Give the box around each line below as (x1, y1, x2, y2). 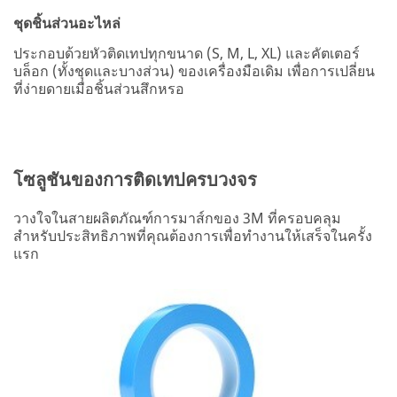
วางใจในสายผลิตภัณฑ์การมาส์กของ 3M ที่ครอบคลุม (13, 207, 341, 228)
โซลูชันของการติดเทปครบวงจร (13, 167, 257, 191)
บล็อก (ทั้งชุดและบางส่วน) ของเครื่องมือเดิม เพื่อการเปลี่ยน (13, 60, 375, 81)
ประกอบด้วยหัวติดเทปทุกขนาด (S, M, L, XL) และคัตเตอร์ (13, 43, 360, 63)
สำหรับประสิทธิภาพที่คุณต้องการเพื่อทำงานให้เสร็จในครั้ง (13, 225, 372, 245)
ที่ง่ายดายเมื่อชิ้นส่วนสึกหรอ (13, 78, 184, 98)
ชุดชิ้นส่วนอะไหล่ (13, 12, 121, 33)
